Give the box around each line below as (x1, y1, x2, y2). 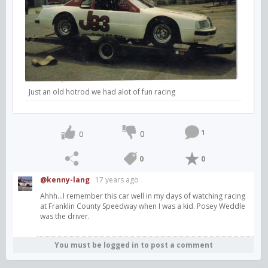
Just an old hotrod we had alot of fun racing (29, 87, 175, 98)
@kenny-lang (40, 175, 90, 185)
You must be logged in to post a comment (54, 240, 213, 251)
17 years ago (95, 175, 139, 185)
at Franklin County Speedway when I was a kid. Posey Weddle (40, 201, 245, 212)
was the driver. (40, 211, 90, 222)
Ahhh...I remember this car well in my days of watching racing (40, 191, 245, 202)
